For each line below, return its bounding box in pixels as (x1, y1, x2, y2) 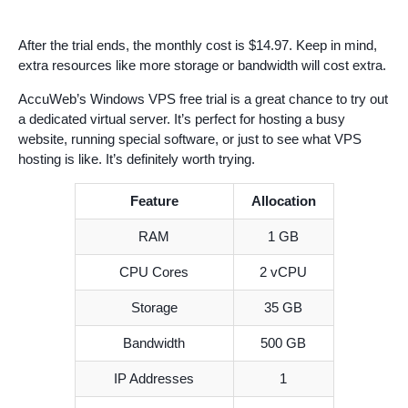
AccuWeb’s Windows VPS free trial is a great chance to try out (18, 91, 388, 107)
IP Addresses (114, 371, 194, 387)
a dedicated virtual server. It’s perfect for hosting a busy (18, 111, 345, 127)
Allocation (250, 193, 316, 209)
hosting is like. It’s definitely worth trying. (18, 151, 255, 168)
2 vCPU (260, 264, 307, 280)
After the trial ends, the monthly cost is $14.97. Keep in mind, (18, 37, 377, 54)
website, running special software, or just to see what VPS (18, 131, 362, 148)
